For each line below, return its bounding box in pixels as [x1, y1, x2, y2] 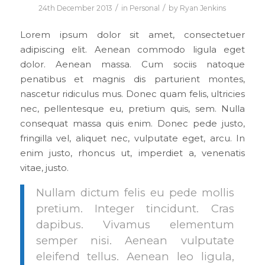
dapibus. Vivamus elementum [35, 218, 234, 232]
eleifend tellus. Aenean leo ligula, [35, 250, 234, 264]
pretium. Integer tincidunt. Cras [35, 202, 234, 216]
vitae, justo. [20, 162, 69, 173]
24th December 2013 [38, 4, 113, 13]
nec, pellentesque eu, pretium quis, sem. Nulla [20, 103, 245, 114]
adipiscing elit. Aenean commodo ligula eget [20, 44, 245, 55]
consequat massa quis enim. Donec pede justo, [20, 118, 245, 129]
